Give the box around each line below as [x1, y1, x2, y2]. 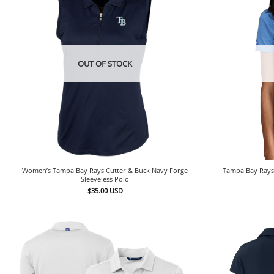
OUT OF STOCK [78, 57, 133, 69]
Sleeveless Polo [81, 174, 130, 184]
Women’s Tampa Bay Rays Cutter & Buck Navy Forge [22, 166, 188, 176]
